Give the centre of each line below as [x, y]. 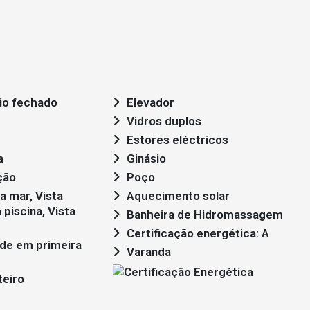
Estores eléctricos [177, 140]
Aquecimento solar [178, 196]
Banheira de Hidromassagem [205, 215]
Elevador [151, 102]
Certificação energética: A [198, 233]
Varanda [149, 252]
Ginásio [146, 158]
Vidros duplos [164, 121]
